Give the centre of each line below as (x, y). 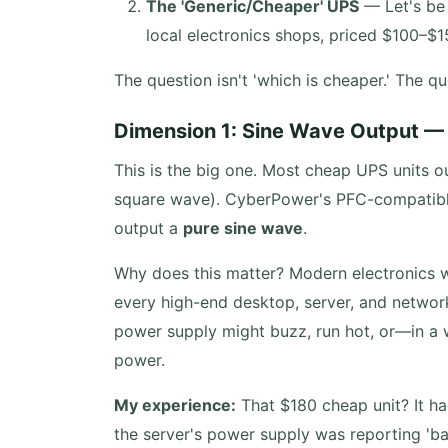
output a (148, 228)
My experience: (175, 405)
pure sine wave (243, 228)
